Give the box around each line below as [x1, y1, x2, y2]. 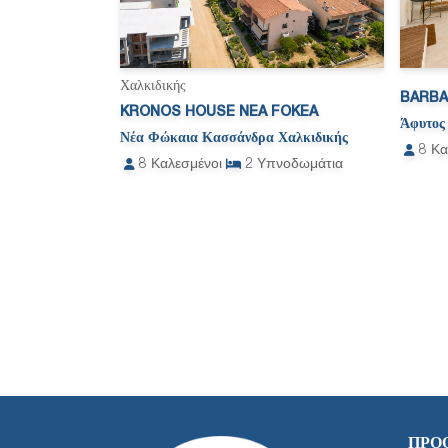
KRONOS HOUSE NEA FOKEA [120, 106, 318, 120]
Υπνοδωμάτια [257, 158, 343, 172]
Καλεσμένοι [151, 158, 222, 172]
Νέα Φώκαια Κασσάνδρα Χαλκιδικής [120, 132, 348, 146]
